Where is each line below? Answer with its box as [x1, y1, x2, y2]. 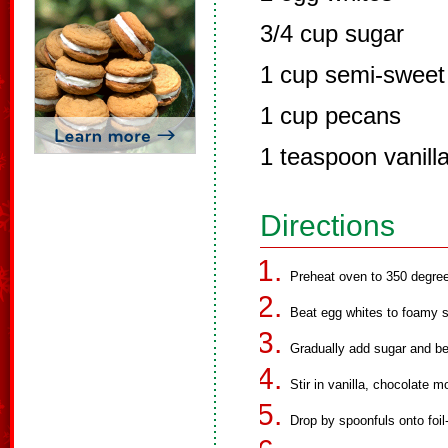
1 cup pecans [260, 102, 401, 129]
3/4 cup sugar [260, 20, 404, 47]
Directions [260, 209, 395, 242]
